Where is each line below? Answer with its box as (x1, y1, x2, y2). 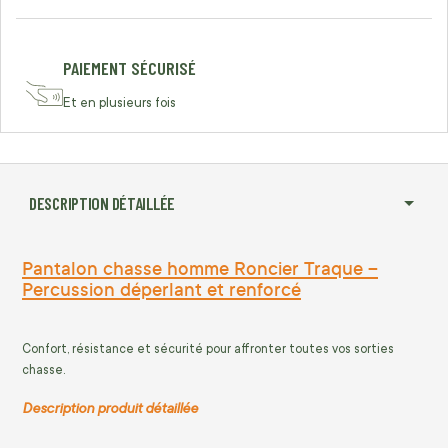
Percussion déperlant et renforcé (22, 276, 301, 303)
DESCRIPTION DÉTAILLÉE (29, 193, 175, 213)
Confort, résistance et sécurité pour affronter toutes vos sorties (22, 341, 394, 356)
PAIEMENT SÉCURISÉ (63, 57, 196, 79)
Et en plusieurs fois (63, 95, 176, 110)
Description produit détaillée (22, 398, 198, 418)
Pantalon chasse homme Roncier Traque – (22, 255, 378, 282)
